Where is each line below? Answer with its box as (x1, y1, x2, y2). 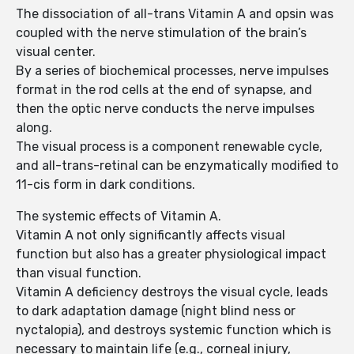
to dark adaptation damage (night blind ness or (16, 303, 296, 319)
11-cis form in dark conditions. (16, 177, 195, 193)
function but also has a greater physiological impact (16, 247, 326, 262)
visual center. (16, 44, 99, 60)
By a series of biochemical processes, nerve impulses (16, 63, 329, 79)
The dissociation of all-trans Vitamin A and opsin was (16, 6, 333, 22)
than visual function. (16, 265, 141, 281)
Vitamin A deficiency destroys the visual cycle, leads (16, 284, 328, 300)
